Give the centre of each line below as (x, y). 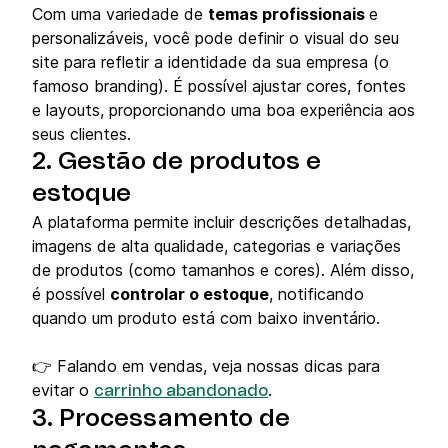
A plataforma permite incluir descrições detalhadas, (221, 222)
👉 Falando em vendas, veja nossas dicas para (206, 366)
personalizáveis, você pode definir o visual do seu (215, 38)
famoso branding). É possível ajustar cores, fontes (219, 86)
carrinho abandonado (181, 391)
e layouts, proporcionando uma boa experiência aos (223, 110)
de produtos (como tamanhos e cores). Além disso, (223, 270)
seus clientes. (81, 134)
